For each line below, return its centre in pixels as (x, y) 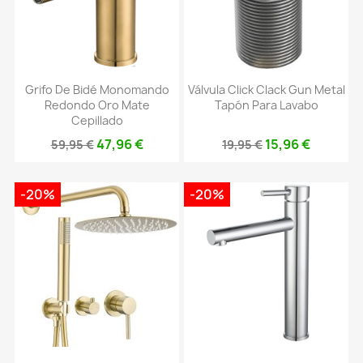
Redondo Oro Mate (97, 105)
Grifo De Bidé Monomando (97, 90)
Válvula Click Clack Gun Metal (266, 90)
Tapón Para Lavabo (266, 105)
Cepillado (97, 121)
